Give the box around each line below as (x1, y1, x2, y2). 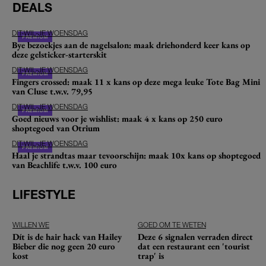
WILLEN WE (12, 220, 49, 229)
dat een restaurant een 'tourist (138, 240, 250, 252)
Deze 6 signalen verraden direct (138, 230, 253, 242)
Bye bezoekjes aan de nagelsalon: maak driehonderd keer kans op (12, 39, 250, 50)
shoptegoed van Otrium (12, 122, 100, 134)
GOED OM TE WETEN (138, 220, 206, 229)
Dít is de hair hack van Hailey (12, 230, 122, 242)
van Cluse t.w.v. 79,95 (12, 85, 93, 97)
